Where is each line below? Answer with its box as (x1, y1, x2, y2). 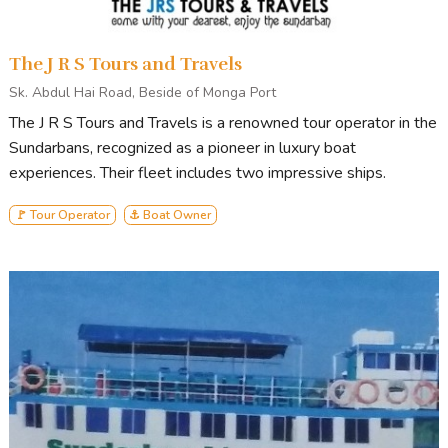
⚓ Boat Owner (129, 206, 212, 223)
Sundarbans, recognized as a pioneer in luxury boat (9, 136, 356, 159)
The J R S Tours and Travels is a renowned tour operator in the (9, 111, 437, 134)
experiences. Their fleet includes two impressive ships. (9, 161, 386, 184)
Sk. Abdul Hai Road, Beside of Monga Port (9, 82, 276, 102)
